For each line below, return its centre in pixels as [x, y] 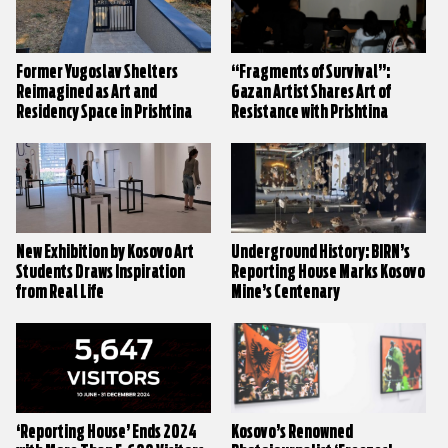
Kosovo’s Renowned [292, 432]
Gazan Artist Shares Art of [311, 92]
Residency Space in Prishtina [104, 112]
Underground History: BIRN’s [321, 252]
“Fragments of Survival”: [311, 72]
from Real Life [60, 292]
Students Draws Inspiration [100, 272]
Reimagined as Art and [86, 92]
